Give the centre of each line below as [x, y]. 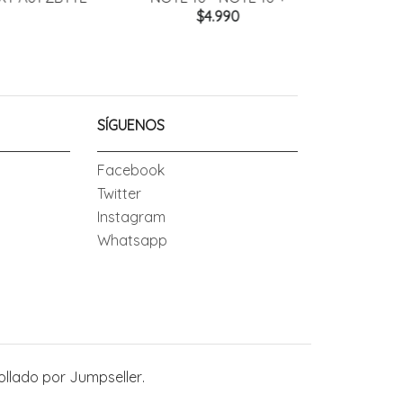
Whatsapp [132, 241]
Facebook [130, 170]
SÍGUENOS [130, 125]
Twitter [119, 194]
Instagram [131, 217]
